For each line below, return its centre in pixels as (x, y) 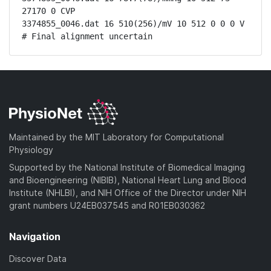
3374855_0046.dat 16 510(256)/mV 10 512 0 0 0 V (133, 24)
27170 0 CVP (48, 11)
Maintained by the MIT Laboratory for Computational (116, 137)
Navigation (35, 236)
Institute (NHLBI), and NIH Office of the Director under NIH (128, 192)
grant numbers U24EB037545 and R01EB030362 (107, 205)
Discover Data (38, 258)
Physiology (31, 149)
